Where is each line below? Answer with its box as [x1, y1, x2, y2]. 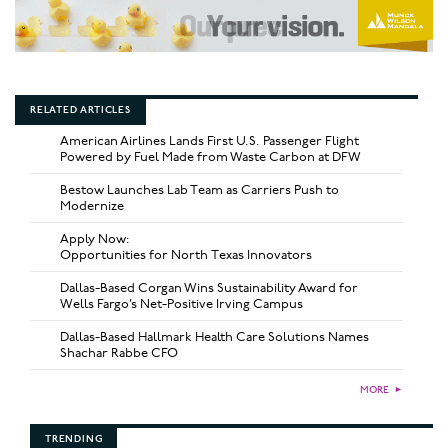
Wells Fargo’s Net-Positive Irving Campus [60, 295, 303, 312]
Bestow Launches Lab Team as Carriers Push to [60, 181, 339, 198]
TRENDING [45, 432, 103, 445]
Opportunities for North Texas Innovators [60, 246, 312, 263]
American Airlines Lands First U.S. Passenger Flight [60, 132, 359, 149]
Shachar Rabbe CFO [60, 344, 178, 361]
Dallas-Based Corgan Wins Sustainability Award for [60, 279, 358, 296]
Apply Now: [60, 230, 130, 247]
